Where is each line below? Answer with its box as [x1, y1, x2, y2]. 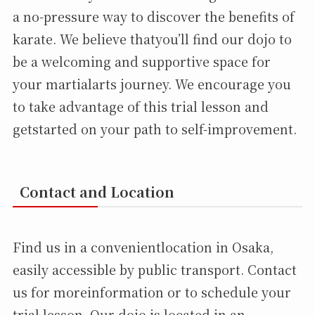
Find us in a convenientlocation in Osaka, [12, 237, 274, 256]
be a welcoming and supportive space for [12, 52, 271, 71]
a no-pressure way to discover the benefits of [12, 7, 295, 26]
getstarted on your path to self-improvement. [12, 120, 297, 139]
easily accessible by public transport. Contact [12, 259, 297, 278]
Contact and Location [19, 181, 174, 202]
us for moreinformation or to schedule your [12, 282, 291, 301]
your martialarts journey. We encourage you [12, 75, 291, 94]
